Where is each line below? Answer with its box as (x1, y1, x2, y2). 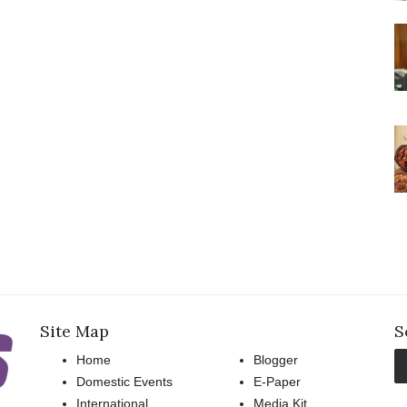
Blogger (253, 352, 298, 368)
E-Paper (253, 374, 301, 390)
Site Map (40, 321, 109, 342)
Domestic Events (76, 374, 173, 390)
